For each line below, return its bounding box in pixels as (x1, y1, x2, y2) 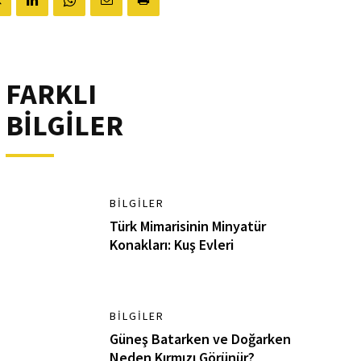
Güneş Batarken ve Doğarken (110, 329, 292, 348)
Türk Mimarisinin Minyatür (110, 217, 267, 235)
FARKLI (5, 76, 97, 112)
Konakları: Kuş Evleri (110, 235, 234, 254)
